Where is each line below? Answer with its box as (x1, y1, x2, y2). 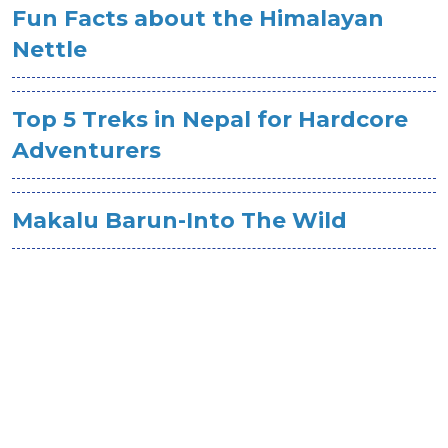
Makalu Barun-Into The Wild (12, 207, 347, 234)
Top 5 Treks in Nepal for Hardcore (12, 106, 408, 133)
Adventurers (12, 137, 161, 164)
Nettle (12, 36, 87, 63)
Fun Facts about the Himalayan (12, 5, 384, 32)
